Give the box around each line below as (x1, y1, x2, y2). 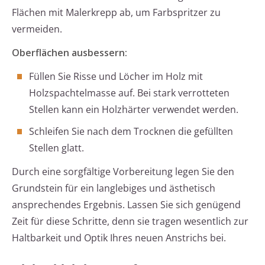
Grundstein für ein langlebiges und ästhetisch (12, 182, 215, 195)
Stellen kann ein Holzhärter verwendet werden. (29, 103, 238, 117)
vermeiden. (12, 22, 62, 36)
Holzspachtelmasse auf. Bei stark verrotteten (29, 86, 230, 100)
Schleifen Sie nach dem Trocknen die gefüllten (29, 125, 233, 138)
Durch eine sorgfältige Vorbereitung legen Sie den (12, 165, 234, 179)
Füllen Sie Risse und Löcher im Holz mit (29, 70, 203, 83)
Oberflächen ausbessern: (12, 46, 127, 60)
